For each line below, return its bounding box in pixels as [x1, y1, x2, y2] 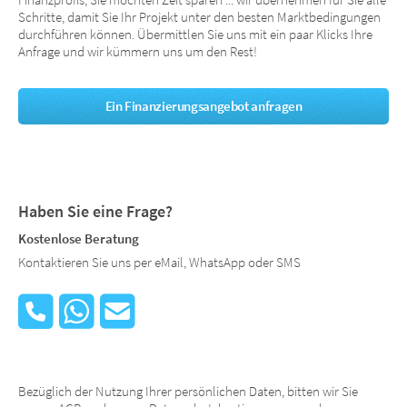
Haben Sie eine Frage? [18, 200, 173, 222]
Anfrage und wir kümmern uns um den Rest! [18, 44, 257, 61]
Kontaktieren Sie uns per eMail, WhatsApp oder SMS [18, 254, 301, 272]
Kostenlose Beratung [18, 230, 139, 247]
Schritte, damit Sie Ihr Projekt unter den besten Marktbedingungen [18, 9, 381, 26]
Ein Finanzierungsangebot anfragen [104, 97, 303, 114]
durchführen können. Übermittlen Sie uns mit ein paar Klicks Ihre [18, 26, 372, 44]
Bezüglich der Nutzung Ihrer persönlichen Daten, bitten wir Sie [18, 383, 358, 401]
